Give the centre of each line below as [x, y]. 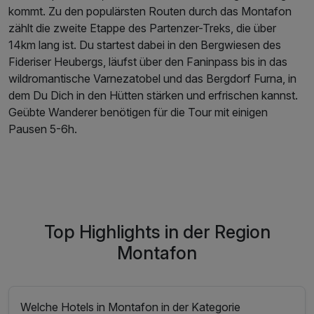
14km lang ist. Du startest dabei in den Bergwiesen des [145, 45]
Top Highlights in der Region [157, 232]
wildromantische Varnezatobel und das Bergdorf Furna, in [152, 79]
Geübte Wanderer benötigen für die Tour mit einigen [138, 112]
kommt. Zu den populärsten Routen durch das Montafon [150, 12]
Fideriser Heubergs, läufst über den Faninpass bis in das [148, 62]
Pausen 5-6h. [43, 129]
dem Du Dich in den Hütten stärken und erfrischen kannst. [153, 96]
